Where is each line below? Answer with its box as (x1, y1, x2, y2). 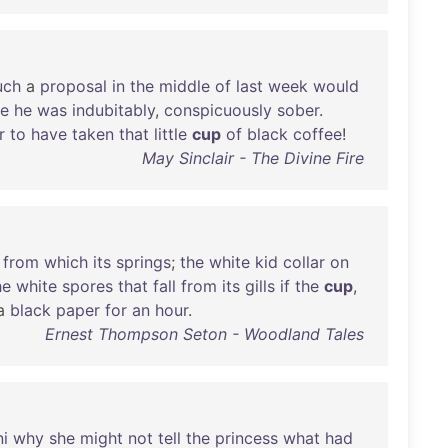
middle (159, 76, 210, 96)
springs (116, 252, 171, 272)
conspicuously (164, 100, 272, 120)
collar (283, 252, 325, 272)
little (154, 124, 187, 144)
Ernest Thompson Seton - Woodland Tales (44, 324, 364, 344)
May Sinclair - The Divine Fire (141, 148, 364, 168)
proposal (40, 76, 107, 96)
